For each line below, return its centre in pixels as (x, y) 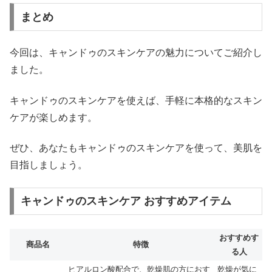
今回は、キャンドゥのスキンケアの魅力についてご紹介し (136, 53)
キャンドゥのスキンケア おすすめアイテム (126, 201)
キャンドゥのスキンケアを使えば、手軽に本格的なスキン (136, 100)
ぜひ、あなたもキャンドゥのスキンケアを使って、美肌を (136, 148)
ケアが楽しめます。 (53, 117)
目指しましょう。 (49, 165)
